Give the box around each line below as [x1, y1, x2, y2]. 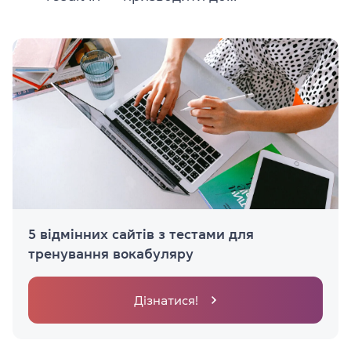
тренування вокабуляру [28, 246, 194, 261]
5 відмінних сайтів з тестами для [28, 226, 254, 241]
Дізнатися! [133, 293, 198, 306]
